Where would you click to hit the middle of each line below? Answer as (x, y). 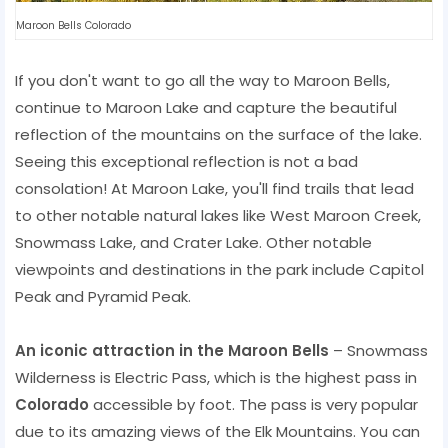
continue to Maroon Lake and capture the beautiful (206, 107)
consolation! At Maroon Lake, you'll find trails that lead (214, 188)
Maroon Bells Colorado (73, 25)
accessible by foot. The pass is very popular (253, 404)
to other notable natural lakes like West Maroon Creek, (218, 215)
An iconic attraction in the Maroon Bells (172, 350)
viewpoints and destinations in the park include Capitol (219, 269)
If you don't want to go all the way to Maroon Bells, (202, 80)
